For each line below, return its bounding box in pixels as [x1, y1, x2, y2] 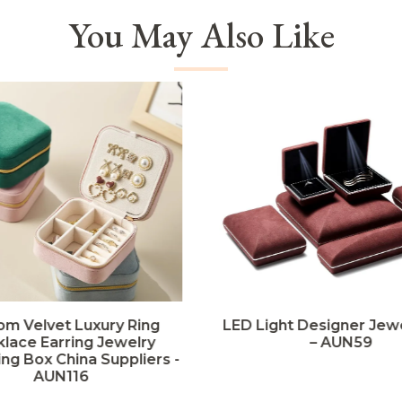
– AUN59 [310, 333, 373, 351]
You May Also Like [67, 12, 335, 59]
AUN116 [32, 367, 89, 385]
